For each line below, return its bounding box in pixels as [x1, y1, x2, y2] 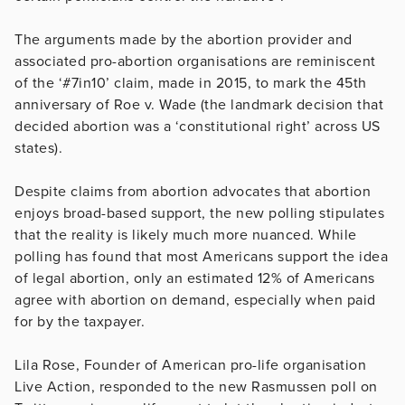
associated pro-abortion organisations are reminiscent [14, 52, 376, 71]
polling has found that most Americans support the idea [14, 247, 388, 266]
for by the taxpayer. [14, 312, 145, 331]
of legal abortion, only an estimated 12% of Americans [14, 268, 375, 287]
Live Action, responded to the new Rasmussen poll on [14, 377, 378, 396]
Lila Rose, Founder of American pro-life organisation [14, 355, 366, 374]
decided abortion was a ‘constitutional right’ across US [14, 117, 381, 136]
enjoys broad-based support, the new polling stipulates [14, 203, 384, 222]
